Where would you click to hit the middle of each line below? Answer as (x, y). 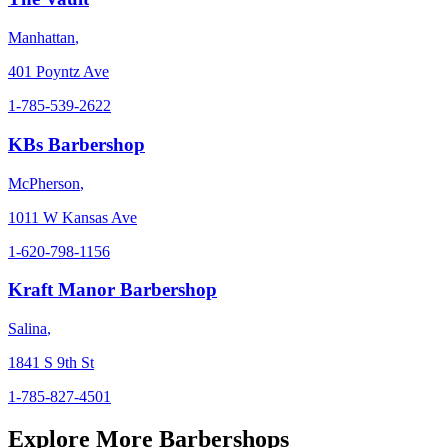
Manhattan (41, 38)
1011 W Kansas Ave (72, 217)
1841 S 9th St (51, 362)
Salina (27, 328)
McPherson (44, 183)
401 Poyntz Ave (58, 72)
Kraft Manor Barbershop (112, 290)
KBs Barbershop (76, 144)
